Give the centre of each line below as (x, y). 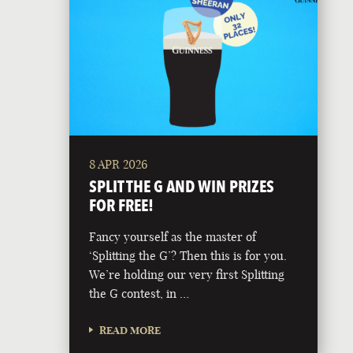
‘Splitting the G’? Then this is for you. (188, 255)
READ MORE (130, 330)
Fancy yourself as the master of (173, 236)
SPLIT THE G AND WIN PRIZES (182, 186)
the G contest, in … (139, 293)
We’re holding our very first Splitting (187, 274)
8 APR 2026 (119, 164)
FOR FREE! (122, 205)
